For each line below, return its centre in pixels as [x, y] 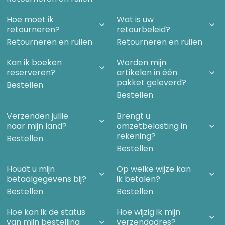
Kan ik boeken [34, 63]
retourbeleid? [144, 29]
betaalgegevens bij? [47, 179]
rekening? [136, 136]
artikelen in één [147, 73]
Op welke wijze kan [154, 169]
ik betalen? [139, 179]
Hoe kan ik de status [46, 212]
